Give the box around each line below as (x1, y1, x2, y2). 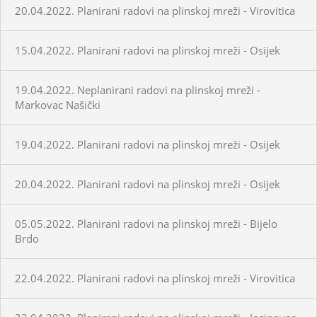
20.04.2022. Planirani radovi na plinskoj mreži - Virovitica (15, 3, 295, 18)
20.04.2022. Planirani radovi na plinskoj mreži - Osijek (15, 176, 280, 191)
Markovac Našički (15, 97, 100, 112)
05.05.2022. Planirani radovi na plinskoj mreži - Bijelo (15, 216, 277, 231)
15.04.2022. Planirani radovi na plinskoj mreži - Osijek (15, 42, 280, 57)
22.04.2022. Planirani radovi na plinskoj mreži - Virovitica (15, 270, 295, 285)
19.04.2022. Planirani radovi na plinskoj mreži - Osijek (15, 137, 280, 151)
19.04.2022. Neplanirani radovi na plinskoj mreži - (15, 82, 260, 97)
